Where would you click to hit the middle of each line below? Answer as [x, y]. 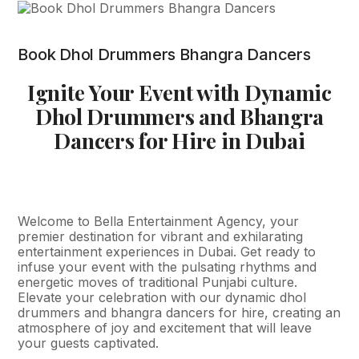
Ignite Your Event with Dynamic [179, 92]
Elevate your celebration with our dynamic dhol [162, 297]
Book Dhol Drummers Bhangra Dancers [164, 54]
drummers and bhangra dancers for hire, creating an [179, 313]
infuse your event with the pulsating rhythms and [167, 267]
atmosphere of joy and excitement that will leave [165, 328]
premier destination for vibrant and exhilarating [161, 236]
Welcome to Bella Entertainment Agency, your [159, 221]
